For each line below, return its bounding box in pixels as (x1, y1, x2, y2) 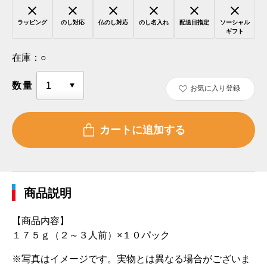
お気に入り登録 (190, 83, 240, 92)
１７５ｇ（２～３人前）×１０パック (12, 230, 170, 240)
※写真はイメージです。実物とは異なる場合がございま (12, 254, 250, 264)
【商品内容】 (12, 216, 69, 226)
